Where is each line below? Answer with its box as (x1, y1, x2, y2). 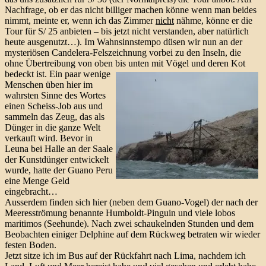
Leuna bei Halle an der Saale (5, 143, 113, 154)
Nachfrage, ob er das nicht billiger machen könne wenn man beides (5, 4, 256, 15)
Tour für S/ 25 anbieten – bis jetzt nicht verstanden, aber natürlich (5, 26, 249, 36)
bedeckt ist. (5, 68, 49, 79)
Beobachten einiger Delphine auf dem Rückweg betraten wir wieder (5, 229, 260, 239)
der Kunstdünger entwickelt (5, 154, 109, 164)
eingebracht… (5, 186, 58, 197)
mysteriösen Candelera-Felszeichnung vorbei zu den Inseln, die (5, 47, 241, 58)
